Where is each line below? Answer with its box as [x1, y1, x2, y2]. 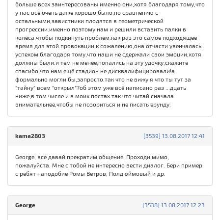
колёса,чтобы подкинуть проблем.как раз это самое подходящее [15, 34, 197, 41]
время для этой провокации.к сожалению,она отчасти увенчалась [15, 42, 201, 50]
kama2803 [15, 132, 45, 139]
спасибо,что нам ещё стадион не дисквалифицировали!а [15, 67, 175, 75]
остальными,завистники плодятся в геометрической [15, 17, 164, 25]
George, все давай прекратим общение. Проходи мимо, [15, 153, 169, 161]
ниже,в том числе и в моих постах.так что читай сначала [15, 92, 174, 100]
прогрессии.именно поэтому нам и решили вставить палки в [15, 26, 186, 33]
